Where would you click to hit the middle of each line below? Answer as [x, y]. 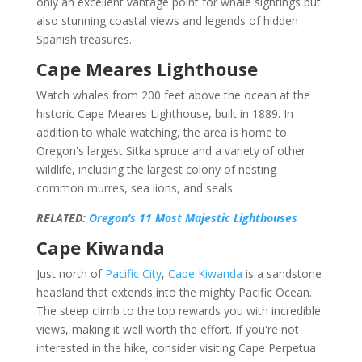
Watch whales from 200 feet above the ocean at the [173, 95]
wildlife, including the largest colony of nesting [156, 169]
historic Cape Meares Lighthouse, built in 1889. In [164, 113]
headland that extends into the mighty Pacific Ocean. [174, 292]
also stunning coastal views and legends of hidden [167, 20]
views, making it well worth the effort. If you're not [167, 329]
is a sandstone [282, 273]
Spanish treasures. [84, 39]
